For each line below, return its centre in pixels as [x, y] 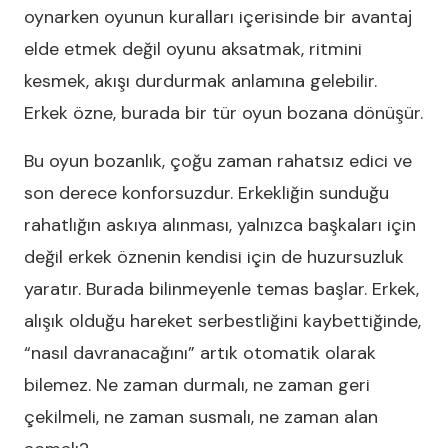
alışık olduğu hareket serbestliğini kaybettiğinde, [222, 321]
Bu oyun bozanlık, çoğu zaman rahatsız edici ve [218, 161]
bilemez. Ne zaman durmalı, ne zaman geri [197, 385]
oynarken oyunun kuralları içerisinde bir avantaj [218, 17]
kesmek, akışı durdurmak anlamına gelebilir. [200, 81]
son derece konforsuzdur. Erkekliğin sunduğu [206, 193]
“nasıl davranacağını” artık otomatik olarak [200, 353]
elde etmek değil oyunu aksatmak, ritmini [193, 49]
